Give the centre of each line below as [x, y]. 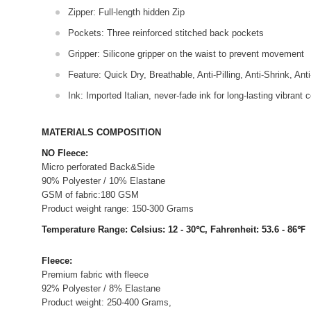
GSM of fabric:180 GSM [90, 195]
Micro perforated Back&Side [98, 167]
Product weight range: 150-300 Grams [118, 209]
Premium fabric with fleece [95, 275]
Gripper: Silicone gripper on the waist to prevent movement [186, 54]
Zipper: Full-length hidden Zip [126, 12]
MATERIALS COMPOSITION [101, 132]
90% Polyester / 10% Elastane [103, 181]
